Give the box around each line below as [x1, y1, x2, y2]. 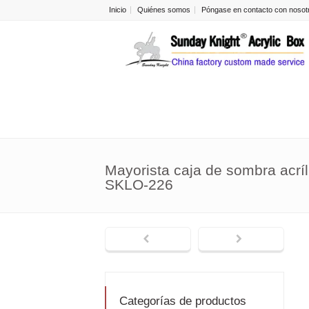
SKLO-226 [105, 177, 173, 192]
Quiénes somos [137, 6, 190, 14]
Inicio [109, 6, 126, 14]
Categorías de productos [119, 295, 246, 308]
